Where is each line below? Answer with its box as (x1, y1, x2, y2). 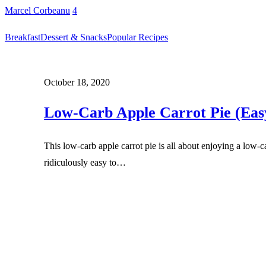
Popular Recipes (107, 32, 168, 42)
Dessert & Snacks (40, 32, 107, 42)
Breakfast (5, 32, 40, 42)
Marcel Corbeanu (5, 5, 70, 15)
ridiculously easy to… (44, 157, 126, 167)
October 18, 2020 (44, 77, 110, 87)
